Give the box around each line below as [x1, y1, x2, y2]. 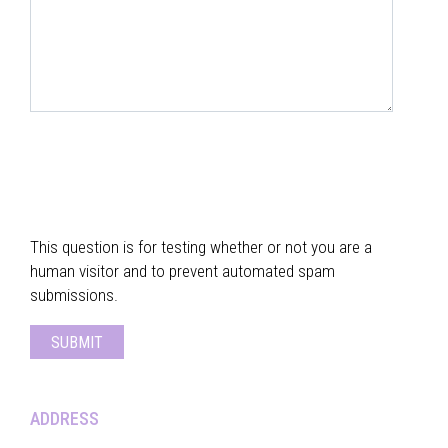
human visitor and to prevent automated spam [30, 261, 335, 281]
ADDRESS [30, 407, 99, 429]
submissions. [30, 285, 118, 305]
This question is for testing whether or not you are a [30, 237, 372, 257]
